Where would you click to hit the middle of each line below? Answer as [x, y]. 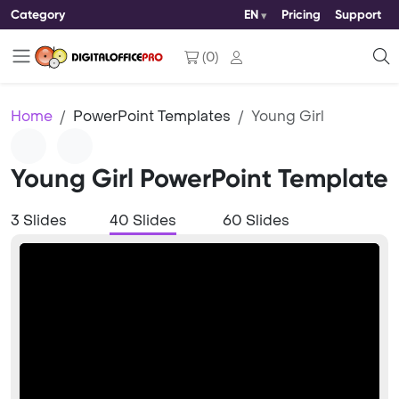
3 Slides [39, 220]
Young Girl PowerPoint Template [199, 179]
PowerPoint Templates [152, 116]
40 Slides [143, 220]
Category [38, 14]
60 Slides [256, 220]
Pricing [301, 15]
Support [358, 15]
